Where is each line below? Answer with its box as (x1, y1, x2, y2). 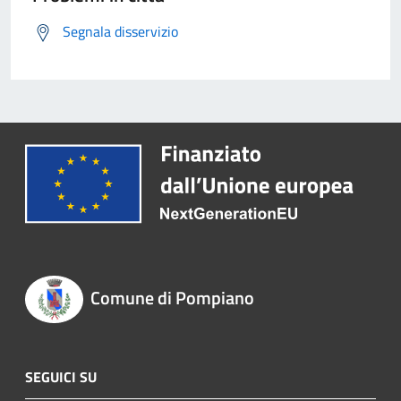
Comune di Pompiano (90, 284, 254, 312)
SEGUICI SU (25, 365, 97, 388)
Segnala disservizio (63, 21, 178, 43)
